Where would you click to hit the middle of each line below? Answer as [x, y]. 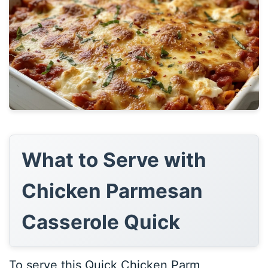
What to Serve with [114, 159]
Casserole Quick [101, 222]
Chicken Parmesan [112, 191]
